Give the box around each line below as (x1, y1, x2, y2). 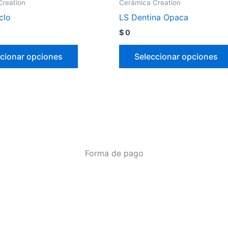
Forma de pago (84, 148, 144, 158)
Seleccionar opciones (134, 51, 218, 62)
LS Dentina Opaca (119, 12, 188, 22)
